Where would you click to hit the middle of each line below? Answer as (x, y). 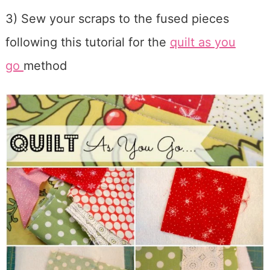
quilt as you (202, 42)
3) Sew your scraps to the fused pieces (117, 19)
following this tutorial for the (87, 42)
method (45, 66)
